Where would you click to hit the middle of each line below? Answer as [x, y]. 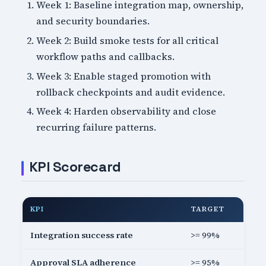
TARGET [208, 209]
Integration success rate [82, 235]
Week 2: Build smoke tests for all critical [128, 41]
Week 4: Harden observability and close [126, 111]
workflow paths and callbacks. [106, 57]
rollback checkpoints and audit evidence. [131, 92]
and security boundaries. [93, 21]
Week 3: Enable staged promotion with [124, 76]
